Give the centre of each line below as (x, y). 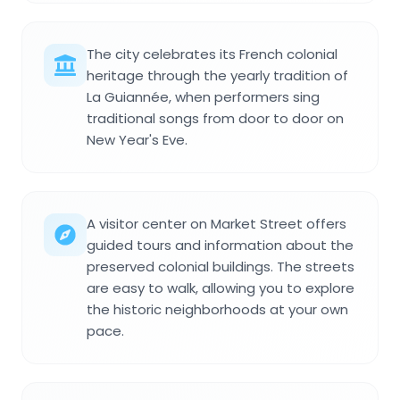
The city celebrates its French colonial (212, 54)
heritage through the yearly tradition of (217, 76)
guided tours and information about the (220, 246)
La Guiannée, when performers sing (203, 97)
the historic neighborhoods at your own (217, 310)
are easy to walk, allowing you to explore (221, 288)
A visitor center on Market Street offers (217, 224)
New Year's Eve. (137, 140)
